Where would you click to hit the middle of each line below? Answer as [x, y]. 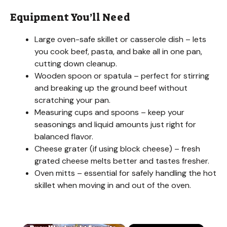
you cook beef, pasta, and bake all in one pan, [118, 51]
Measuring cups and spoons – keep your [109, 112]
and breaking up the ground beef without [111, 88]
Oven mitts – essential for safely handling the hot [125, 173]
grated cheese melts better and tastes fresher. [122, 161]
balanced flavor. [64, 136]
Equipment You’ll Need [70, 17]
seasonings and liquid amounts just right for [115, 124]
